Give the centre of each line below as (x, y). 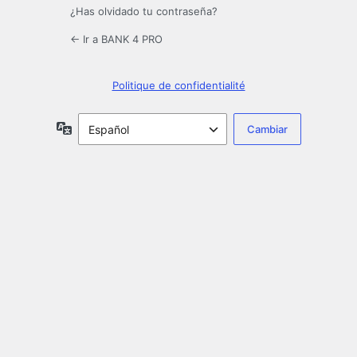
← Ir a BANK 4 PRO (116, 39)
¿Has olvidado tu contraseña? (144, 12)
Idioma (89, 127)
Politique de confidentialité (178, 86)
